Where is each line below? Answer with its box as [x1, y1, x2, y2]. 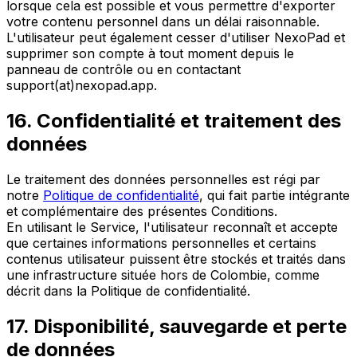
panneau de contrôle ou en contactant [6, 61, 241, 78]
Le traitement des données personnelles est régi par [6, 171, 320, 187]
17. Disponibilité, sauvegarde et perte [6, 314, 347, 338]
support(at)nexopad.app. [6, 77, 157, 94]
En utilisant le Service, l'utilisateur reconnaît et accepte [6, 219, 338, 235]
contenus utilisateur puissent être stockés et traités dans [6, 251, 346, 267]
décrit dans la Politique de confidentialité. [6, 283, 250, 299]
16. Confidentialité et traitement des [6, 109, 341, 133]
